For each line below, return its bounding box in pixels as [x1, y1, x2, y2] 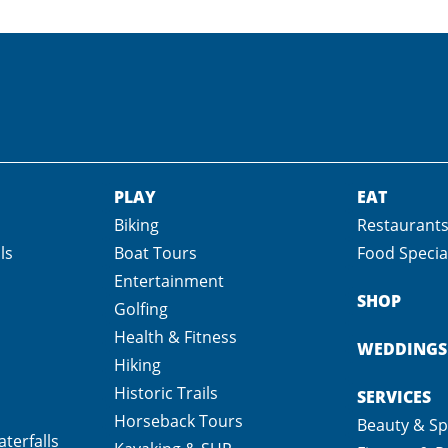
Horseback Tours [113, 409, 243, 432]
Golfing [113, 297, 168, 320]
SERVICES [357, 385, 431, 408]
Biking [113, 213, 159, 236]
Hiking [113, 353, 161, 376]
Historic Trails [113, 381, 218, 404]
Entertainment [113, 269, 224, 292]
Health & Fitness [113, 325, 237, 348]
